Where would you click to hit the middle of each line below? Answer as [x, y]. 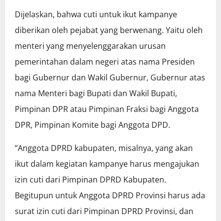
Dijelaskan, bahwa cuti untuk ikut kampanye [96, 15]
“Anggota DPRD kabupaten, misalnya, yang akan [104, 148]
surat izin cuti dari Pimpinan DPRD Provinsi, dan [104, 211]
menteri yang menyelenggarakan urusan [90, 46]
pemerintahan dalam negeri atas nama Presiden [105, 62]
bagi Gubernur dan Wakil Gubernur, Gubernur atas [110, 78]
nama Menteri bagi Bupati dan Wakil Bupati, [96, 93]
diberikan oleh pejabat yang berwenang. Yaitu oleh [109, 30]
